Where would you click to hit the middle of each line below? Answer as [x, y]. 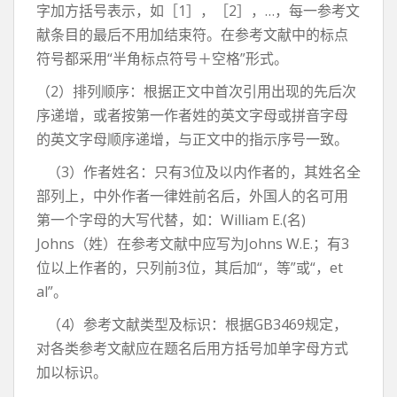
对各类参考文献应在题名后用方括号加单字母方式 [192, 348]
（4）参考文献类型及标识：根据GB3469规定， [192, 324]
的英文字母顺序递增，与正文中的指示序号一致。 [192, 139]
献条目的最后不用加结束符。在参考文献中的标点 [192, 35]
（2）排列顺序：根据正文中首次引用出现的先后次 [196, 91]
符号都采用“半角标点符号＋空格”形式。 [162, 58]
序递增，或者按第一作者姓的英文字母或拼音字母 [192, 115]
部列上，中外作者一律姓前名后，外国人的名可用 [192, 196]
